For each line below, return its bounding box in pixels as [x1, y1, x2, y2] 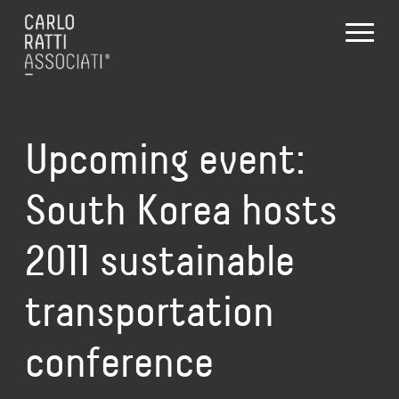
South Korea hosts [25, 185, 338, 234]
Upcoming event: [25, 134, 305, 183]
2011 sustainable [25, 236, 295, 285]
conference [25, 338, 214, 387]
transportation [25, 287, 274, 336]
